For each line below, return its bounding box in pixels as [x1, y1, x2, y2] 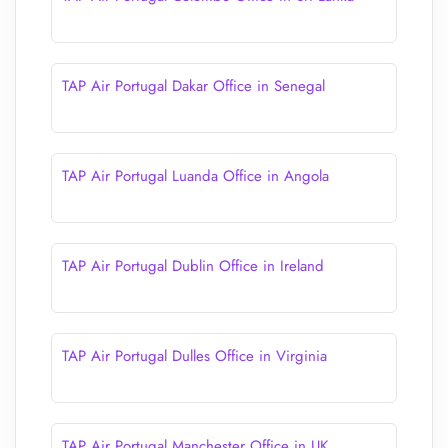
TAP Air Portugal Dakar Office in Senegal [62, 75, 325, 97]
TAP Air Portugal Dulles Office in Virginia [62, 345, 327, 367]
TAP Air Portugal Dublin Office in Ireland [62, 255, 324, 277]
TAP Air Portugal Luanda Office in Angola [62, 165, 329, 187]
